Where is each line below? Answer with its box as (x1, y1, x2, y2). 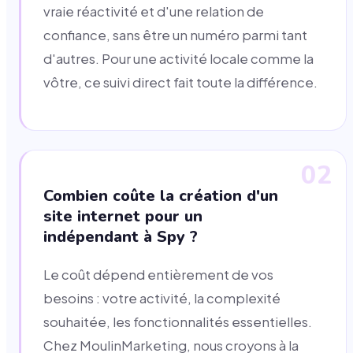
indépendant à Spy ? (43, 225, 198, 247)
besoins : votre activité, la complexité (43, 289, 281, 307)
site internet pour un (43, 205, 203, 227)
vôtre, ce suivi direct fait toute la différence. (43, 74, 318, 91)
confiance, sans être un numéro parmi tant (43, 27, 307, 44)
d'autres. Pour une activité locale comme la (43, 50, 314, 68)
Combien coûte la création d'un (43, 184, 278, 206)
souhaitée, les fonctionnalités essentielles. (43, 313, 312, 330)
